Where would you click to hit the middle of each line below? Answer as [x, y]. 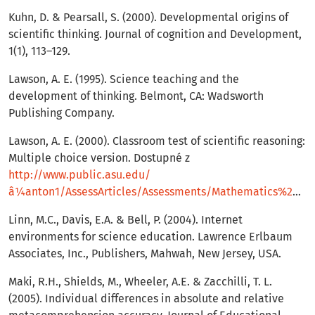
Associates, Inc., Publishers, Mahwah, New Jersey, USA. [145, 254]
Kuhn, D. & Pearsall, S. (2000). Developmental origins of [148, 18]
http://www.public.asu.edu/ [79, 175]
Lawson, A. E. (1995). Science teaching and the [124, 79]
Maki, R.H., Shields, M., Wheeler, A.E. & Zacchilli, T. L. [140, 282]
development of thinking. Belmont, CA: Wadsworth [136, 96]
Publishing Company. [62, 113]
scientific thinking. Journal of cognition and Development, [155, 34]
